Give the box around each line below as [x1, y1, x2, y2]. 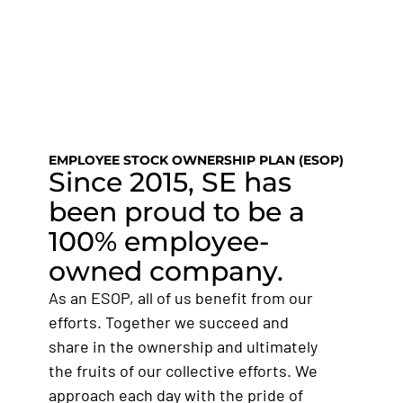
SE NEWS [59, 77, 120, 94]
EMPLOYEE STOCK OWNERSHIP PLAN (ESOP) [49, 152, 344, 168]
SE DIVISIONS [59, 31, 147, 47]
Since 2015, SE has [49, 166, 291, 199]
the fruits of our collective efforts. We [49, 361, 318, 381]
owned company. [49, 255, 283, 288]
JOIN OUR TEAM [59, 124, 163, 140]
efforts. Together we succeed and [49, 312, 289, 332]
